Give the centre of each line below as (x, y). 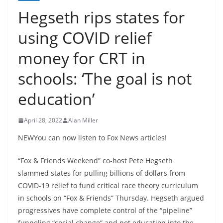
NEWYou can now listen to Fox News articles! (92, 138)
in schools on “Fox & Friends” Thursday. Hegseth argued (111, 198)
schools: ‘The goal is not (105, 78)
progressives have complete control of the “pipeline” (105, 210)
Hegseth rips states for (101, 17)
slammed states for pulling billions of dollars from (102, 173)
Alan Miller (83, 120)
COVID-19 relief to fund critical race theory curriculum (108, 185)
